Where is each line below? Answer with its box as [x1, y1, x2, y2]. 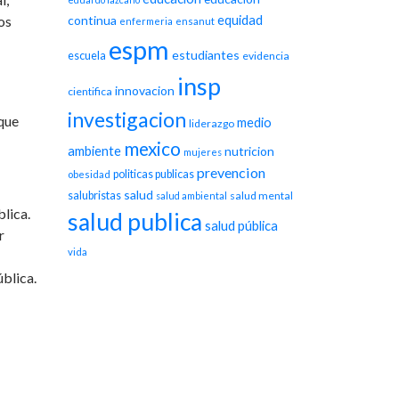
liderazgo [189, 117, 234, 130]
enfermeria [119, 15, 173, 27]
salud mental [230, 189, 293, 202]
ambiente [68, 142, 121, 159]
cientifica [68, 85, 112, 98]
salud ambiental [156, 190, 227, 201]
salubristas [68, 189, 121, 202]
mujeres [183, 146, 222, 158]
